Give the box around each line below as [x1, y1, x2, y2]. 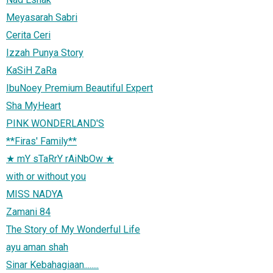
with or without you [6, 170, 86, 182]
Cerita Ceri [6, 29, 51, 41]
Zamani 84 [6, 205, 51, 218]
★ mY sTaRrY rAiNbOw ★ [6, 152, 114, 165]
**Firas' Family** [6, 135, 77, 147]
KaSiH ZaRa [6, 64, 57, 76]
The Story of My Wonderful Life [6, 223, 140, 235]
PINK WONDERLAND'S [6, 117, 104, 129]
